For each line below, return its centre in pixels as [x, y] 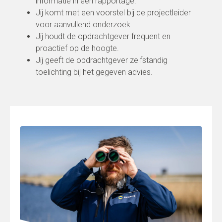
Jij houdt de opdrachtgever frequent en [103, 36]
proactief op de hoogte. [77, 48]
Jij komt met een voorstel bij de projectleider [113, 13]
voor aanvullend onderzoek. [84, 25]
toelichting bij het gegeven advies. [94, 72]
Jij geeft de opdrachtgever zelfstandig [102, 60]
